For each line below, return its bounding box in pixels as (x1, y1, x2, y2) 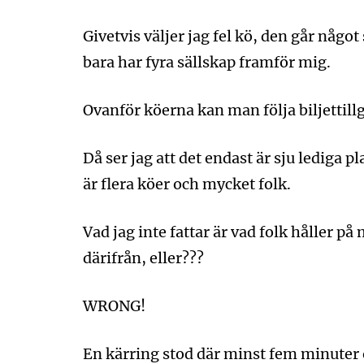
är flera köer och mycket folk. (83, 175, 291, 193)
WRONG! (83, 297, 145, 315)
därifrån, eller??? (83, 249, 204, 267)
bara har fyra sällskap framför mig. (83, 53, 331, 71)
